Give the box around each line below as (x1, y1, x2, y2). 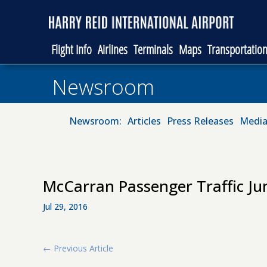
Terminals (133, 41, 173, 57)
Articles (128, 114, 161, 128)
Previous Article (54, 242, 113, 254)
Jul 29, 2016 (43, 200, 88, 212)
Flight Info (51, 41, 92, 57)
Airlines (98, 41, 128, 57)
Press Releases (167, 114, 234, 128)
